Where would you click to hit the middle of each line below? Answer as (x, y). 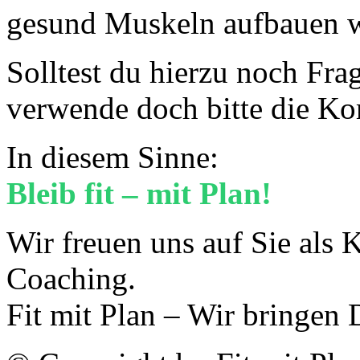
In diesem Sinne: (112, 157)
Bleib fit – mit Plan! (139, 193)
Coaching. (71, 278)
